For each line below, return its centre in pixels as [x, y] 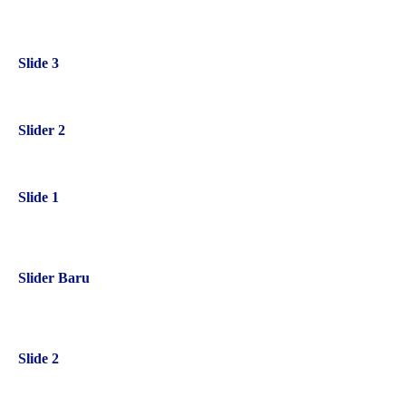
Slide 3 [39, 63]
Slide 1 [39, 197]
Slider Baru [54, 278]
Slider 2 [42, 130]
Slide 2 [39, 358]
